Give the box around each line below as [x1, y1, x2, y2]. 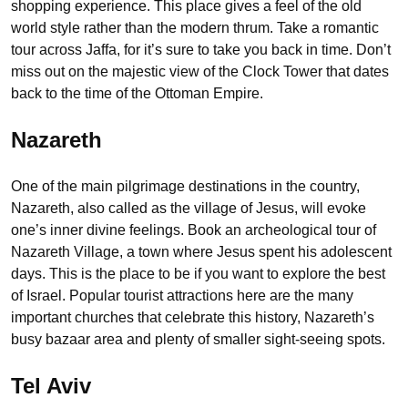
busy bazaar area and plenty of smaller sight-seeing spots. [11, 331, 385, 347]
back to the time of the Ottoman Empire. [11, 85, 267, 101]
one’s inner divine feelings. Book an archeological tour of [11, 221, 376, 238]
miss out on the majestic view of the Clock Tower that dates [11, 63, 389, 79]
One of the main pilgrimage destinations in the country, [11, 178, 360, 194]
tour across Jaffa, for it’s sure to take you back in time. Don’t [11, 41, 391, 57]
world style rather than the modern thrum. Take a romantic [11, 19, 379, 36]
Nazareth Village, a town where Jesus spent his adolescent [11, 243, 392, 260]
